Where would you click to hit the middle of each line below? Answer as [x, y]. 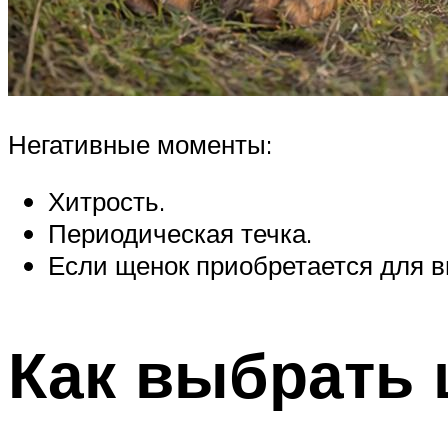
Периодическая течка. [180, 233]
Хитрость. [106, 201]
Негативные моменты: [140, 143]
